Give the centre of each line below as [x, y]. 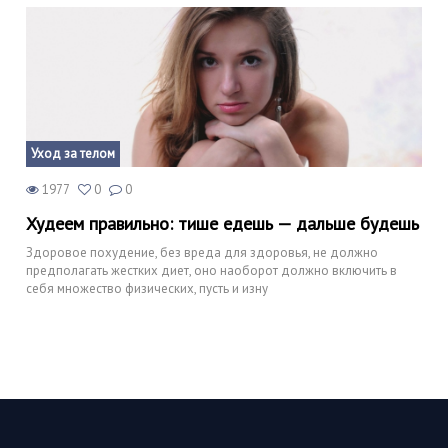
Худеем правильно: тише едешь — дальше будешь [222, 223]
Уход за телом [73, 153]
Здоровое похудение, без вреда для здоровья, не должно [202, 252]
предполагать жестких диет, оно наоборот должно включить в [211, 270]
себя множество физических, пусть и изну [147, 288]
